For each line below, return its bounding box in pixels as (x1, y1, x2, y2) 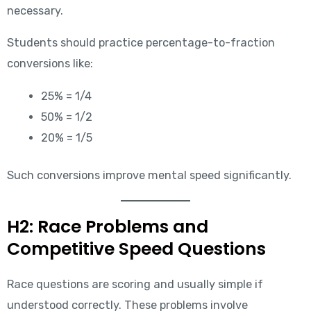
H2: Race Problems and (6, 215, 208, 239)
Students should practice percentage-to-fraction (6, 36, 275, 50)
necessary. (6, 4, 63, 18)
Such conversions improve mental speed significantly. (6, 169, 292, 183)
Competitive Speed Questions (6, 237, 266, 262)
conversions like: (6, 57, 93, 71)
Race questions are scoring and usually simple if (6, 278, 263, 292)
